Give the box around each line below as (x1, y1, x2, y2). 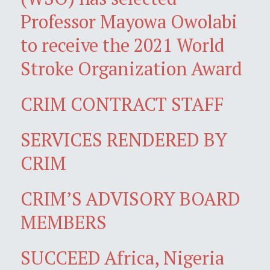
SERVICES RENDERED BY (20, 127, 227, 152)
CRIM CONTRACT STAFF (20, 91, 224, 116)
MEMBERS (20, 209, 107, 234)
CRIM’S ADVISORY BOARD (20, 186, 240, 211)
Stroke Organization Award (20, 55, 242, 81)
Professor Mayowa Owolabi (20, 8, 237, 34)
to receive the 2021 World (20, 32, 225, 57)
